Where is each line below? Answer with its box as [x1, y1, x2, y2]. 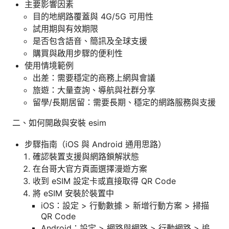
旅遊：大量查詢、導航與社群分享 [33, 84, 155, 95]
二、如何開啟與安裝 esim [12, 117, 106, 128]
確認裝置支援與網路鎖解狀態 [33, 151, 139, 162]
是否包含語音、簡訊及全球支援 [33, 35, 147, 46]
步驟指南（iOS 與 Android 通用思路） [25, 139, 166, 149]
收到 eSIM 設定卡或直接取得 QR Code [33, 175, 176, 186]
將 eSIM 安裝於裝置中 [33, 188, 114, 198]
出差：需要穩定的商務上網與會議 [33, 72, 155, 83]
